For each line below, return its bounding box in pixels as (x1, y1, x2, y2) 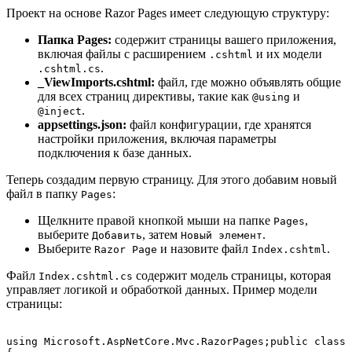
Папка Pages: (38, 32, 112, 46)
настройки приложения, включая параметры (38, 131, 277, 145)
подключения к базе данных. (38, 145, 192, 159)
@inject (38, 104, 82, 117)
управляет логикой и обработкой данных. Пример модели (6, 282, 317, 296)
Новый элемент (181, 229, 262, 241)
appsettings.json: (38, 117, 126, 131)
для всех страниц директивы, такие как (38, 89, 252, 103)
